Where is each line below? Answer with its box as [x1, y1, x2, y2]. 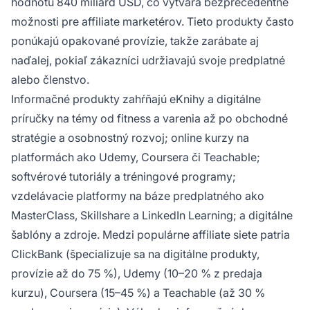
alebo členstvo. [11, 72, 89, 86]
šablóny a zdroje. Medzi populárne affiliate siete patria [11, 227, 290, 241]
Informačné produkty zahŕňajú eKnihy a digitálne [11, 91, 261, 106]
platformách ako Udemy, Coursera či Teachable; [11, 149, 260, 164]
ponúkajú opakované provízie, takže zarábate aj [11, 33, 259, 48]
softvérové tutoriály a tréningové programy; [11, 169, 236, 183]
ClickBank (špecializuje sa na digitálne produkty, [11, 246, 259, 261]
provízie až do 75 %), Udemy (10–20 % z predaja [11, 266, 262, 280]
